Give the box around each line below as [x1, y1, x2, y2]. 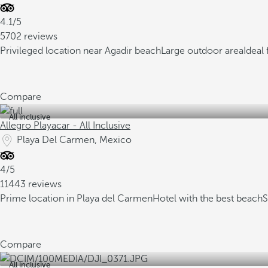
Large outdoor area [161, 45, 243, 56]
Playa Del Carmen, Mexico [17, 135, 132, 145]
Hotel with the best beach [153, 193, 263, 204]
